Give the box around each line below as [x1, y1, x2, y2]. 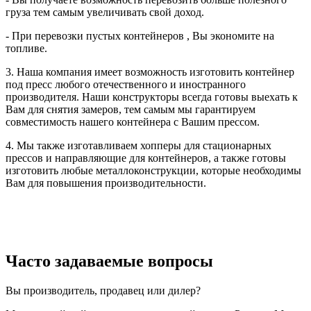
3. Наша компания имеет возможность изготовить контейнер [6, 66, 294, 78]
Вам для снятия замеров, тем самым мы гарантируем [6, 103, 255, 116]
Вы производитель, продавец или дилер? [6, 285, 201, 297]
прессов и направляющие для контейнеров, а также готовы [6, 152, 286, 165]
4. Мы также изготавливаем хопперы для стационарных [6, 140, 271, 152]
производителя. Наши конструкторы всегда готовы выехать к [6, 91, 298, 103]
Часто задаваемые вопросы [6, 252, 213, 271]
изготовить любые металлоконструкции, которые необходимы [6, 165, 301, 177]
